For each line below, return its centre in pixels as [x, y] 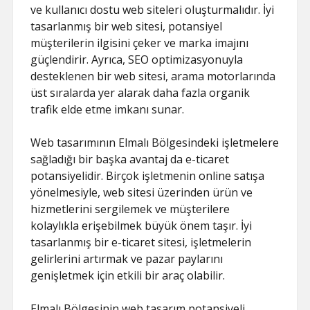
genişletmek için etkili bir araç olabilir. [128, 275]
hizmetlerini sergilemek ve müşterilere [130, 209]
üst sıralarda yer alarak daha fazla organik [140, 93]
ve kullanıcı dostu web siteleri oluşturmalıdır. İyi [153, 10]
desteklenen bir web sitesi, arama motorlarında [153, 76]
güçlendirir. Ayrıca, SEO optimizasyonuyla [137, 60]
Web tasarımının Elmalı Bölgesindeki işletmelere [155, 143]
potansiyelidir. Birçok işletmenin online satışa [148, 176]
